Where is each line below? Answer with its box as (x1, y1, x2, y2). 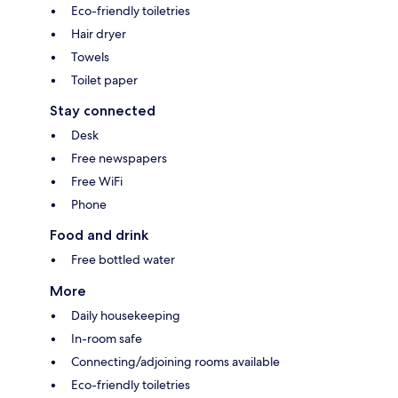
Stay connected (50, 101, 155, 119)
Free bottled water (71, 251, 175, 267)
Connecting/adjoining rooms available (71, 353, 280, 370)
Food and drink (50, 226, 148, 243)
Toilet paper (71, 71, 138, 88)
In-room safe (71, 330, 142, 346)
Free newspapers (71, 149, 167, 166)
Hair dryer (71, 25, 126, 42)
